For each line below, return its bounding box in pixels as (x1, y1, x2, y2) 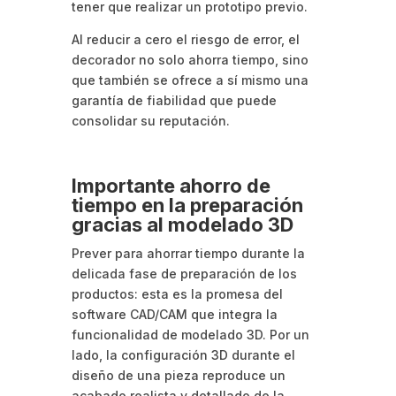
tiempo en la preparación (71, 193, 303, 217)
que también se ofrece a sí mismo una (71, 72, 308, 88)
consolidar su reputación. (71, 112, 230, 128)
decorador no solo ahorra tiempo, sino (71, 51, 308, 67)
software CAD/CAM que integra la (71, 306, 278, 322)
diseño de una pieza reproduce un (71, 367, 286, 383)
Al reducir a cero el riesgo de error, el (71, 31, 300, 47)
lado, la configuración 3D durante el (71, 346, 295, 362)
